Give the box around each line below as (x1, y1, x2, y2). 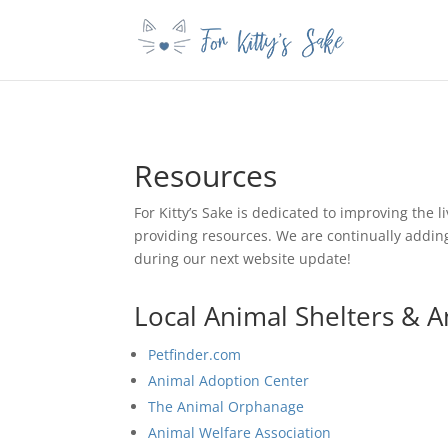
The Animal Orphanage (148, 396, 305, 416)
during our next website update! (134, 248, 352, 268)
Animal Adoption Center (148, 370, 310, 390)
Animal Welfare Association (148, 422, 332, 442)
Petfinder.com (148, 344, 242, 364)
